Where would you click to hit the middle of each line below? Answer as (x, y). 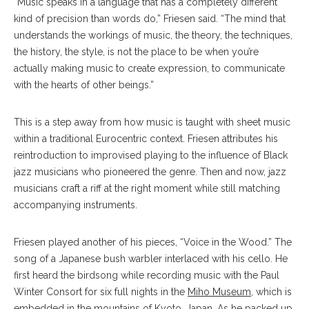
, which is (271, 292)
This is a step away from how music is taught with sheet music (152, 122)
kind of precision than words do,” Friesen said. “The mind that (150, 19)
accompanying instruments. (77, 205)
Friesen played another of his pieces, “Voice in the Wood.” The (153, 242)
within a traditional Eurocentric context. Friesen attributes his (146, 139)
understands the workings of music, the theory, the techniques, (153, 36)
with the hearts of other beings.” (84, 85)
